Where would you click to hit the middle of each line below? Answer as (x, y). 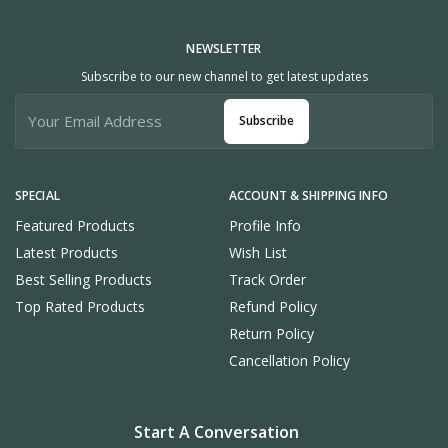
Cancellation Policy (289, 360)
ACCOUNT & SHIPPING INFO (308, 195)
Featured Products (75, 225)
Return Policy (271, 333)
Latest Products (66, 252)
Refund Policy (273, 306)
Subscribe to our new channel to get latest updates (224, 76)
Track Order (267, 279)
